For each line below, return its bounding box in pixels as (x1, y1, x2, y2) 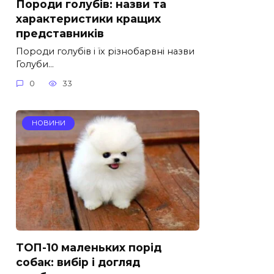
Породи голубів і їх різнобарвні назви (16, 45, 194, 57)
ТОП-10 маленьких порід (16, 240, 161, 254)
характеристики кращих (16, 12, 161, 25)
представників (16, 26, 104, 40)
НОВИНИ (31, 119, 65, 128)
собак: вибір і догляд (16, 255, 140, 268)
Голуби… (16, 58, 54, 70)
